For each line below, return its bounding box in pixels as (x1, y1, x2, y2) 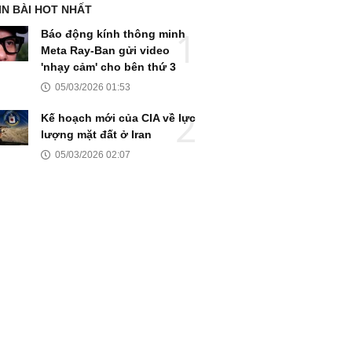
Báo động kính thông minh (41, 27, 185, 40)
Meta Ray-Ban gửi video (41, 43, 170, 57)
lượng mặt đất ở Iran (41, 127, 152, 141)
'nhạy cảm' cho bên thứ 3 (41, 60, 176, 73)
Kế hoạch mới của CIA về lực (41, 111, 196, 124)
